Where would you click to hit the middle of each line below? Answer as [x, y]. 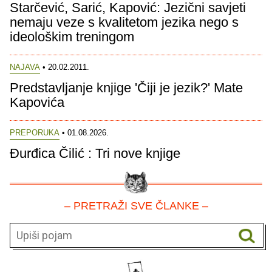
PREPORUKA [35, 133]
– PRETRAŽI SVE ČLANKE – [136, 206]
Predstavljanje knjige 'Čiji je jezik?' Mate [126, 87]
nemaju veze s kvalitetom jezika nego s [124, 22]
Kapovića [37, 102]
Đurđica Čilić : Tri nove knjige [95, 154]
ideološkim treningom [72, 36]
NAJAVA [25, 67]
